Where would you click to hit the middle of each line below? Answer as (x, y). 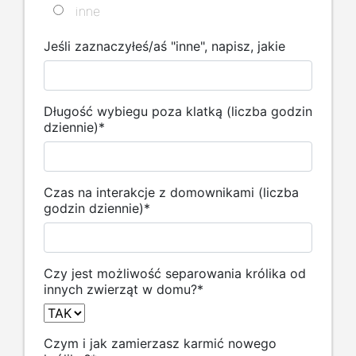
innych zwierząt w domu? (120, 290)
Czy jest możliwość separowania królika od (175, 274)
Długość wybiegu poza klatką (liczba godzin (178, 112)
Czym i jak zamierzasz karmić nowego (160, 344)
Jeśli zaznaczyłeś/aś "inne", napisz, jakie (164, 46)
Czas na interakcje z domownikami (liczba (171, 193)
